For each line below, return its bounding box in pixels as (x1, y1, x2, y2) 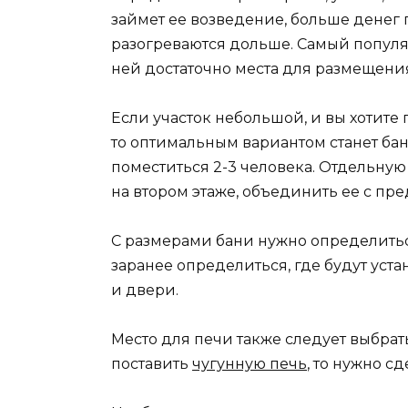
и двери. (111, 281, 178, 300)
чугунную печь (192, 355, 307, 373)
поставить (111, 355, 192, 373)
